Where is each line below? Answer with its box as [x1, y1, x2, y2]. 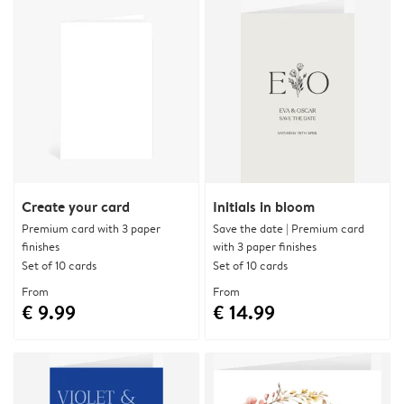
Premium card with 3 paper [22, 220, 161, 236]
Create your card [22, 197, 130, 216]
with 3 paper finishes [213, 238, 317, 254]
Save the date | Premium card [213, 220, 364, 236]
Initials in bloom [213, 197, 315, 216]
